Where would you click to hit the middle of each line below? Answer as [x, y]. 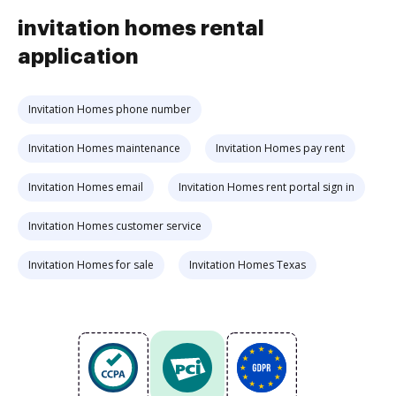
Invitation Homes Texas [247, 265]
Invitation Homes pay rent [280, 148]
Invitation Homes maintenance [104, 148]
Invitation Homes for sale [91, 265]
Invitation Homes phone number [110, 109]
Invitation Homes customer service [115, 226]
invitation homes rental [141, 28]
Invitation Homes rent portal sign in [267, 187]
